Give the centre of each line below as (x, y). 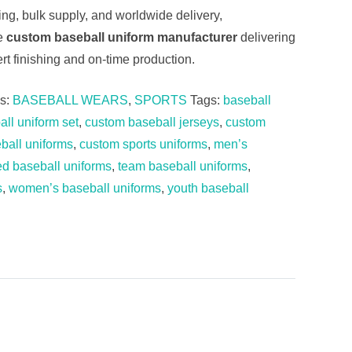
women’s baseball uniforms (85, 189)
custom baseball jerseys (152, 123)
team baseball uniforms (183, 167)
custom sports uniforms (143, 145)
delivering (266, 38)
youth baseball (208, 189)
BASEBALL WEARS (70, 101)
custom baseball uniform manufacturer (122, 38)
